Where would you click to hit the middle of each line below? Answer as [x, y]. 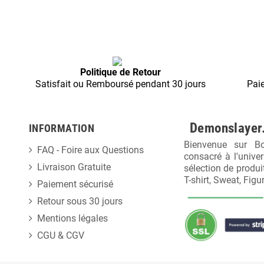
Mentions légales [72, 219]
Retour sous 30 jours [80, 202]
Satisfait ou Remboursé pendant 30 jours [120, 84]
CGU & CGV [61, 236]
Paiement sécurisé [75, 184]
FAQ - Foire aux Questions [90, 150]
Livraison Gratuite [74, 167]
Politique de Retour [120, 72]
